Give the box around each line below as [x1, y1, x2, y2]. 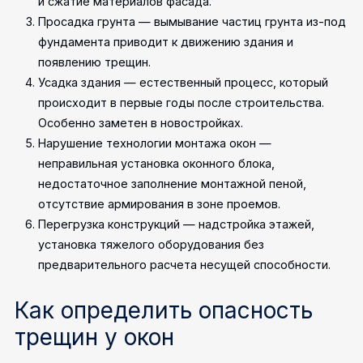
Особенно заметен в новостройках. [38, 115, 244, 130]
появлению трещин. [38, 54, 152, 69]
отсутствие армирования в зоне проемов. [38, 196, 281, 211]
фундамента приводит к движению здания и [38, 34, 294, 49]
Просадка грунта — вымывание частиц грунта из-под [38, 14, 347, 28]
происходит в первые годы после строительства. [38, 95, 325, 109]
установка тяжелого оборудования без [38, 237, 265, 251]
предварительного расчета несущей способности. [38, 257, 331, 271]
